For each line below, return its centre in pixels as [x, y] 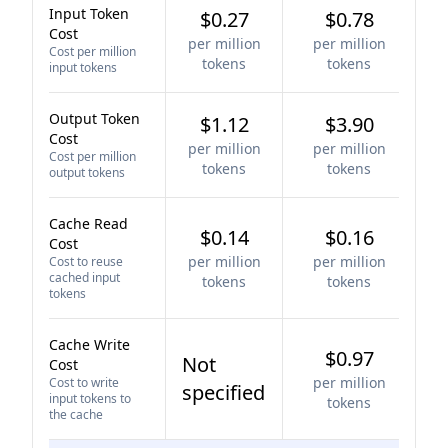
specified [223, 392]
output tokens [87, 172]
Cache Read [88, 223]
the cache [76, 414]
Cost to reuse [86, 261]
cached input [84, 277]
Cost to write [84, 382]
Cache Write [89, 344]
